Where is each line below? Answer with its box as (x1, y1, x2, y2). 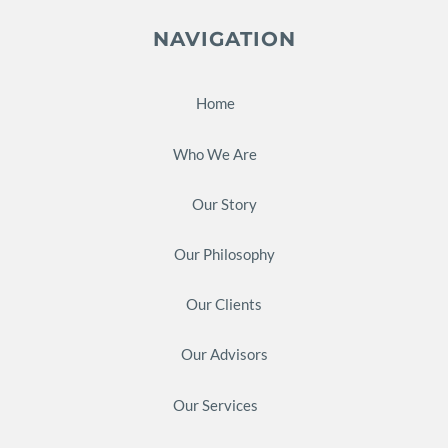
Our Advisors (180, 345, 268, 364)
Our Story (191, 194, 257, 213)
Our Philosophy (173, 244, 275, 263)
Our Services (172, 395, 258, 414)
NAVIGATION (152, 26, 296, 51)
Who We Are (173, 144, 257, 163)
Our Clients (186, 295, 262, 314)
